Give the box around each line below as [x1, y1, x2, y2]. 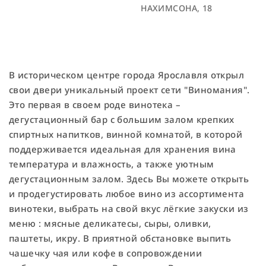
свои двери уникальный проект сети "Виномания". [9, 84, 250, 96]
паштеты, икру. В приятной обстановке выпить [9, 232, 232, 244]
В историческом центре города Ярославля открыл [9, 69, 245, 81]
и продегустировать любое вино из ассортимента [9, 188, 245, 199]
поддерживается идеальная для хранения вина [9, 143, 236, 155]
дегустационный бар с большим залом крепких [9, 113, 235, 125]
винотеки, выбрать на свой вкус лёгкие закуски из [9, 202, 249, 214]
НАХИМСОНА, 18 [141, 2, 213, 14]
